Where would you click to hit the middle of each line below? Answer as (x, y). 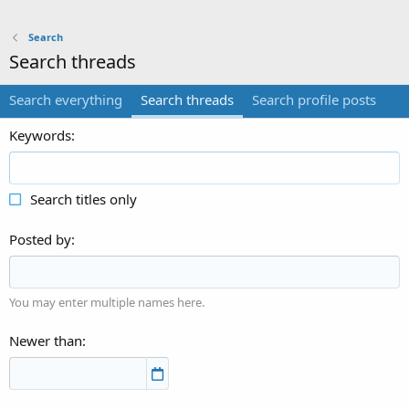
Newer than (46, 340)
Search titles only (83, 199)
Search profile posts (314, 100)
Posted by (40, 239)
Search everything (66, 100)
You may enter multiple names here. (107, 302)
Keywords (40, 135)
